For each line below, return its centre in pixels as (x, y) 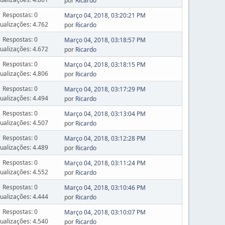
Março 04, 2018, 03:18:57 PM (105, 40)
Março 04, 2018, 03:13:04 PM (105, 114)
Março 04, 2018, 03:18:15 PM (105, 65)
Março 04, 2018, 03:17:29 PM (105, 89)
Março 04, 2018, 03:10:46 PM (105, 188)
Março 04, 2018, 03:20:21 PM (105, 15)
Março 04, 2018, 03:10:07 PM (105, 212)
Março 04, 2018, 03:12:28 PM (105, 138)
